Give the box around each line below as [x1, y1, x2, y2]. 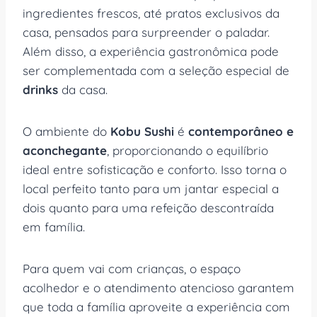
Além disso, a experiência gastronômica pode [23, 43, 279, 59]
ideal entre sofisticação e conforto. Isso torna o [23, 161, 287, 177]
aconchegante [23, 142, 107, 158]
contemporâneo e [188, 123, 294, 139]
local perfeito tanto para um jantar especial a [23, 180, 279, 196]
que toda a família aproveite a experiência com [23, 299, 290, 314]
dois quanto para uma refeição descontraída [23, 200, 274, 215]
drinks [23, 81, 58, 97]
